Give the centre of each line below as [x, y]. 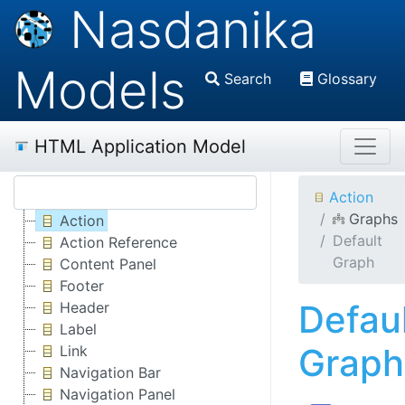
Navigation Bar [110, 372]
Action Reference [118, 242]
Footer [82, 286]
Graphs [373, 219]
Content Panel [108, 264]
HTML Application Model [140, 146]
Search [248, 79]
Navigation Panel [118, 394]
